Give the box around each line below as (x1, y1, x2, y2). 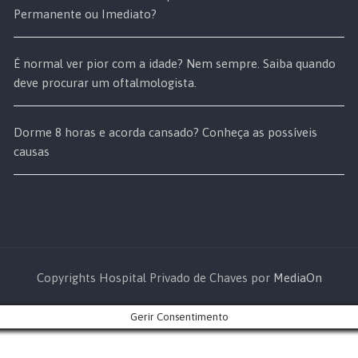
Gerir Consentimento (129, 311, 229, 324)
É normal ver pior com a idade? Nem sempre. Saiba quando (14, 57, 336, 71)
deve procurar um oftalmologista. (14, 76, 197, 90)
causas (14, 145, 50, 159)
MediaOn (272, 271, 322, 285)
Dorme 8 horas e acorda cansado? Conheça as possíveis (14, 125, 318, 140)
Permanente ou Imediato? (14, 7, 157, 22)
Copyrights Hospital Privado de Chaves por (36, 271, 273, 285)
